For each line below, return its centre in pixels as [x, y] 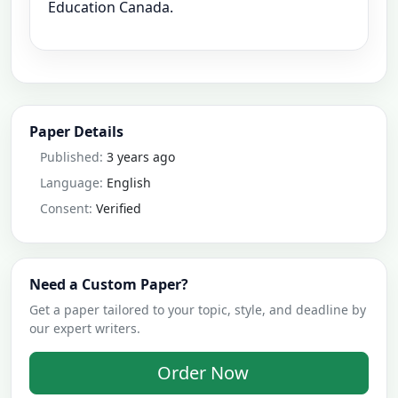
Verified [119, 208]
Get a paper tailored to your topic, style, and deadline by [198, 309]
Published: [72, 156]
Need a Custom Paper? [109, 284]
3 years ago [141, 156]
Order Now [203, 372]
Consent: [66, 208]
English [129, 182]
